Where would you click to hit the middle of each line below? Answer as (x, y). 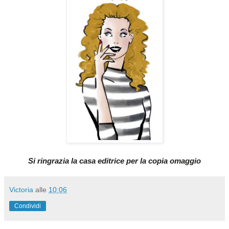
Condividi (28, 206)
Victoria (21, 189)
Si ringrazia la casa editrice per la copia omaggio (114, 161)
